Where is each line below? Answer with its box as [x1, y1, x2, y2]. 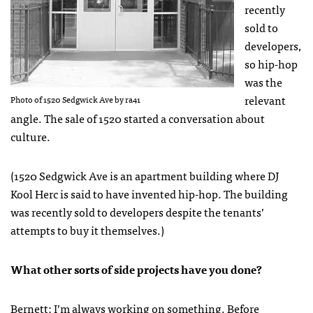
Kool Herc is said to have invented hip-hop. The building [10, 184, 288, 203]
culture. [10, 126, 50, 145]
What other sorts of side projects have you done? [10, 259, 262, 278]
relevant [245, 90, 286, 109]
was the [245, 72, 282, 91]
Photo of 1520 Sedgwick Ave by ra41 [10, 92, 140, 106]
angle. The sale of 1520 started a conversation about [10, 108, 265, 127]
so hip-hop [245, 54, 298, 73]
